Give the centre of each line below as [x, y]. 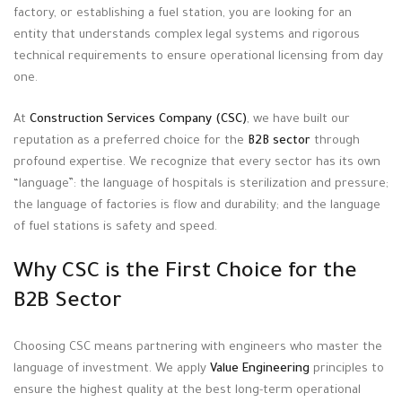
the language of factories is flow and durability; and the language [197, 206]
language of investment [81, 370]
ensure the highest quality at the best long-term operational [187, 391]
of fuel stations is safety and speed [114, 228]
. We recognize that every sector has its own [252, 163]
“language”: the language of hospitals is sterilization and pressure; [201, 185]
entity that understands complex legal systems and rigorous [187, 36]
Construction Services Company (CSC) [138, 120]
